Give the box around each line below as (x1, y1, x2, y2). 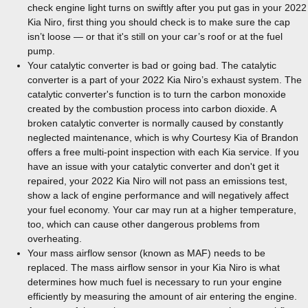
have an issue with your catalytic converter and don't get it (27, 161, 279, 172)
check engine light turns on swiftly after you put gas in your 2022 (27, 2, 307, 13)
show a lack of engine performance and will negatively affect (27, 190, 289, 201)
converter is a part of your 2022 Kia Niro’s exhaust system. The (27, 74, 302, 85)
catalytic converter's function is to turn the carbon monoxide (27, 89, 286, 100)
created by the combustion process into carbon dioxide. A (27, 103, 276, 114)
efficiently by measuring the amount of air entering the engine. (27, 291, 297, 302)
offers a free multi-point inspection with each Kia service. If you (27, 146, 299, 157)
